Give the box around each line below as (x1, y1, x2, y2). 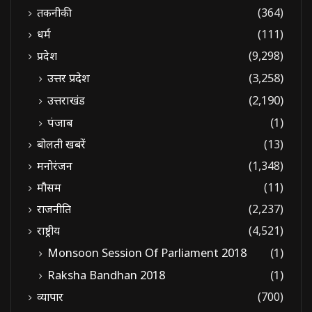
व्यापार (37, 289, 63, 305)
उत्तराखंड (47, 92, 85, 109)
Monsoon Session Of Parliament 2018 (47, 244, 247, 261)
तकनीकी (37, 5, 72, 21)
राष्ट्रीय (37, 223, 60, 239)
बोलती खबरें (37, 136, 86, 153)
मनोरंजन (37, 158, 72, 174)
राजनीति (37, 201, 71, 217)
